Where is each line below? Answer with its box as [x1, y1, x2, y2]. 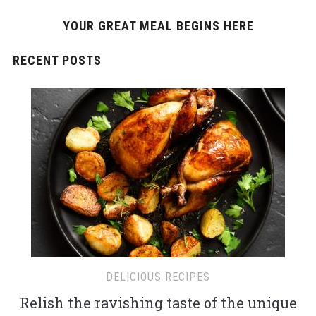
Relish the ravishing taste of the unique [19, 293, 297, 312]
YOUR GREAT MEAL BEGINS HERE [62, 18, 254, 33]
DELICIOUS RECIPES [106, 269, 210, 284]
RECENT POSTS [12, 52, 102, 68]
